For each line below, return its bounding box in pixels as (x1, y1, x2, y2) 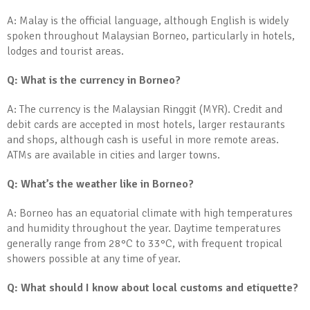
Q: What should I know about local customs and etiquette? (7, 281, 298, 295)
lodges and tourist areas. (7, 44, 124, 58)
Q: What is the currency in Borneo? (7, 73, 181, 87)
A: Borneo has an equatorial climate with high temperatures (7, 206, 293, 220)
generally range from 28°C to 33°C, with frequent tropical (7, 237, 282, 250)
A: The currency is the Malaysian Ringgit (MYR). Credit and (7, 102, 282, 116)
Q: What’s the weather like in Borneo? (7, 177, 194, 191)
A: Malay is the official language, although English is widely (7, 14, 289, 28)
